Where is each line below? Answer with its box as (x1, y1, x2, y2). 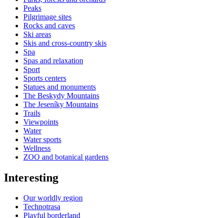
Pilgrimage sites (23, 12, 72, 21)
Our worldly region (23, 194, 83, 202)
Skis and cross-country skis (23, 38, 107, 47)
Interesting (4, 171, 58, 184)
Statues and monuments (23, 82, 96, 91)
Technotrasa (23, 202, 60, 211)
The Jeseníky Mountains (23, 100, 98, 109)
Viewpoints (23, 117, 58, 126)
